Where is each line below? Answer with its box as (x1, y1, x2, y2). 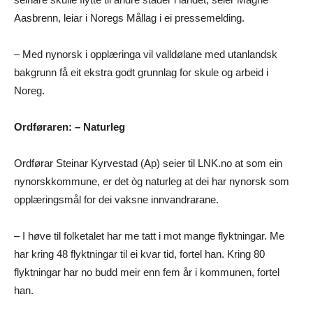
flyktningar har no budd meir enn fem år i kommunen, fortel (14, 265, 279, 278)
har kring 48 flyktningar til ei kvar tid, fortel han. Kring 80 (14, 247, 265, 260)
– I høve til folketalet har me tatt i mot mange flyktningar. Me (14, 229, 284, 242)
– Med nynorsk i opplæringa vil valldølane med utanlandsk (14, 48, 277, 60)
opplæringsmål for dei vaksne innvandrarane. (14, 193, 219, 205)
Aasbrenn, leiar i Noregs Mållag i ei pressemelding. (14, 11, 245, 24)
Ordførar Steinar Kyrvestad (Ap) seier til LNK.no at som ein (14, 156, 282, 169)
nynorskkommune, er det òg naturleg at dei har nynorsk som (14, 175, 289, 187)
